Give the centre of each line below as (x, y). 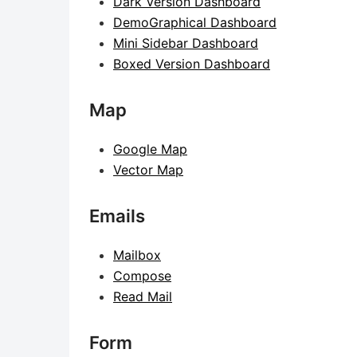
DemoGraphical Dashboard (195, 22)
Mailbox (137, 255)
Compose (142, 276)
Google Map (150, 149)
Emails (117, 216)
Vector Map (148, 170)
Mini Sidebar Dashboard (186, 43)
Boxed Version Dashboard (192, 64)
